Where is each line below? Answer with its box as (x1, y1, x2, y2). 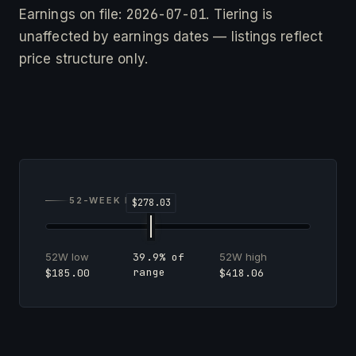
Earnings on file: (19, 6, 126, 22)
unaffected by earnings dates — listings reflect (19, 28, 323, 44)
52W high (219, 250, 267, 263)
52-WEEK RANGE (69, 194, 163, 206)
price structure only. (19, 50, 148, 67)
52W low (45, 250, 89, 263)
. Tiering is (206, 6, 273, 22)
